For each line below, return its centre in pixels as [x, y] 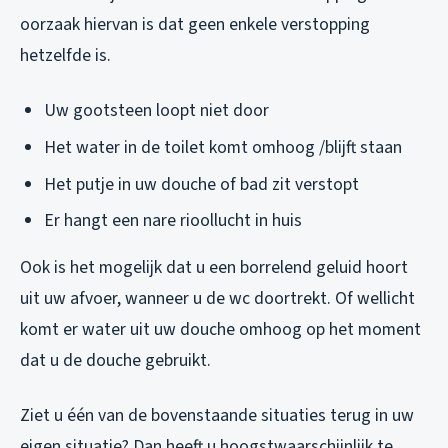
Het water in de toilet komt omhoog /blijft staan [223, 148]
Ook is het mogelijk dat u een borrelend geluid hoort [214, 268]
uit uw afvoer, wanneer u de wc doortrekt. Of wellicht [217, 299]
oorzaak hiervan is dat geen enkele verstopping [195, 25]
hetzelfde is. [65, 56]
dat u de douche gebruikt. [115, 361]
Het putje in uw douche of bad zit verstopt [201, 184]
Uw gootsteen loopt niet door [156, 111]
